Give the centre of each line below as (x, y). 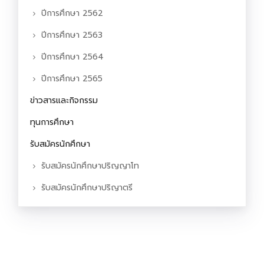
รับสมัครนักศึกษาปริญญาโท (90, 166)
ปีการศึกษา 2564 (72, 57)
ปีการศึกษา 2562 (72, 14)
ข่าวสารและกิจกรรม (64, 101)
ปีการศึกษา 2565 (72, 79)
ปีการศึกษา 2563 (72, 35)
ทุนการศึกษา (52, 123)
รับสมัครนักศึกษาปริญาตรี (87, 188)
